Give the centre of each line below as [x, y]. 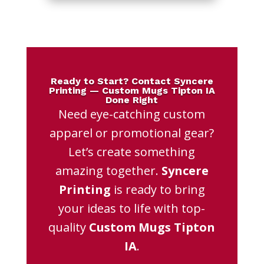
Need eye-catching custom [132, 114]
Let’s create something [132, 152]
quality [69, 227]
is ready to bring [158, 189]
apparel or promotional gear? [132, 133]
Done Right [132, 100]
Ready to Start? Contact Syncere [132, 81]
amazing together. [108, 171]
